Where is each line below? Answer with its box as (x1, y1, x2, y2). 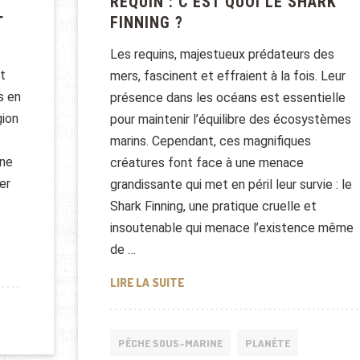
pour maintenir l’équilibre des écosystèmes (109, 112, 351, 128)
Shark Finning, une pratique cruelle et (109, 198, 317, 215)
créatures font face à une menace (109, 155, 304, 171)
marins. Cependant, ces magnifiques (109, 133, 311, 149)
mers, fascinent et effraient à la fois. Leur (109, 68, 346, 84)
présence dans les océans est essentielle (109, 90, 346, 106)
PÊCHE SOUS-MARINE (117, 336, 223, 350)
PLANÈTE (244, 336, 290, 350)
